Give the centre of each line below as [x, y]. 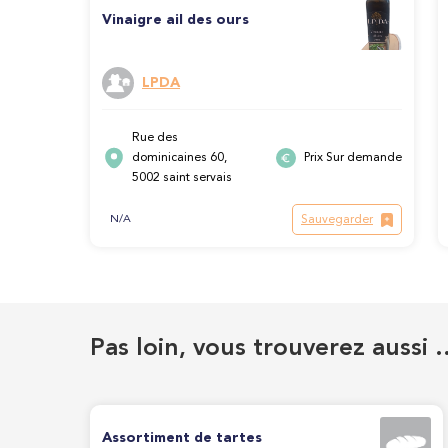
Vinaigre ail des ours [175, 20]
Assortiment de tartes [182, 438]
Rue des [155, 138]
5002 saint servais [182, 178]
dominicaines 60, [179, 158]
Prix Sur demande [353, 158]
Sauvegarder [337, 219]
